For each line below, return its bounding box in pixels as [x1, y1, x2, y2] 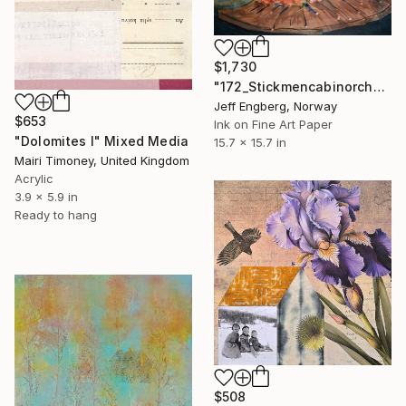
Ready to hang [14, 207, 97, 222]
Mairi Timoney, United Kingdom [14, 152, 189, 168]
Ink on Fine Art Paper [214, 116, 333, 131]
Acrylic [14, 170, 53, 186]
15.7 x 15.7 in [214, 134, 286, 150]
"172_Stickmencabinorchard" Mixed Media [372, 78, 385, 94]
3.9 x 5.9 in [14, 188, 78, 204]
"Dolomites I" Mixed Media [14, 132, 188, 149]
